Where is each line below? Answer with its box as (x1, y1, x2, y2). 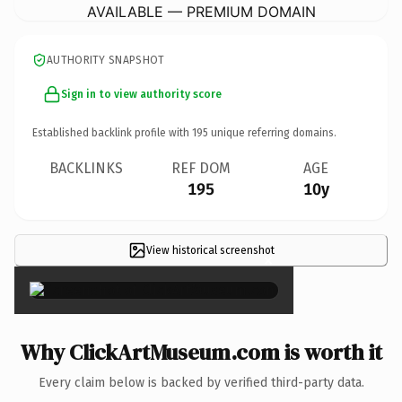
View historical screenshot (145, 243, 275, 257)
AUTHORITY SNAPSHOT (47, 53, 165, 66)
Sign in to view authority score (61, 87, 222, 100)
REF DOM (171, 159, 231, 177)
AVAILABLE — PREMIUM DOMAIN (86, 2, 316, 21)
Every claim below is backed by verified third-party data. (38, 374, 364, 390)
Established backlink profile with (32, 126, 192, 139)
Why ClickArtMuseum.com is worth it (20, 336, 382, 367)
